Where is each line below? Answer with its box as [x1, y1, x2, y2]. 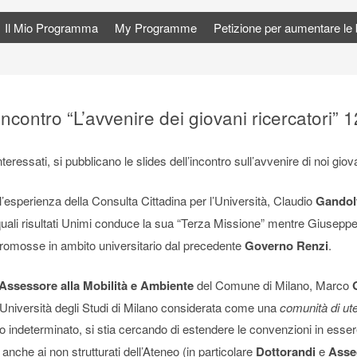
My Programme [115, 19, 197, 37]
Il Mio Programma [5, 19, 98, 37]
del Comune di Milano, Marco [194, 277, 352, 294]
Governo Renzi [245, 236, 328, 254]
